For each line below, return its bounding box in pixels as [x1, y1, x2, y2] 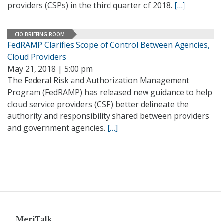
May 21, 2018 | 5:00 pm [7, 63, 93, 74]
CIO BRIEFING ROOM [15, 30, 65, 37]
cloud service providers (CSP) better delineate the [7, 99, 189, 110]
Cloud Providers [7, 51, 66, 62]
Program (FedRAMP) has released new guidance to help [7, 87, 212, 98]
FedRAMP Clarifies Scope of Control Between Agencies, [7, 39, 210, 50]
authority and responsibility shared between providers [7, 110, 209, 121]
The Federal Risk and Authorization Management [7, 75, 189, 86]
